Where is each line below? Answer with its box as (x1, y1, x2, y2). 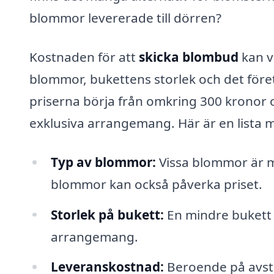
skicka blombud (139, 48, 239, 65)
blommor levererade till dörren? (29, 9, 221, 27)
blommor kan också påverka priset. (50, 175, 262, 193)
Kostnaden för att (29, 48, 139, 65)
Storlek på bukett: (50, 206, 164, 223)
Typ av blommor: (50, 153, 156, 171)
